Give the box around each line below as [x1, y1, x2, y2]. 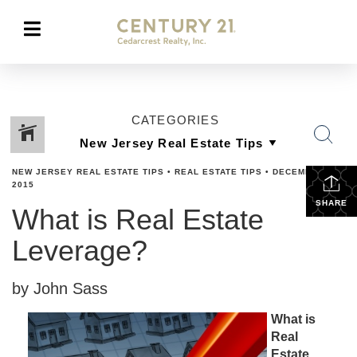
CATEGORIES [131, 113, 219, 127]
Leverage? [12, 234, 147, 267]
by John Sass [12, 280, 108, 297]
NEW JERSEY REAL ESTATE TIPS [12, 167, 164, 176]
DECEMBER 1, [273, 167, 336, 176]
